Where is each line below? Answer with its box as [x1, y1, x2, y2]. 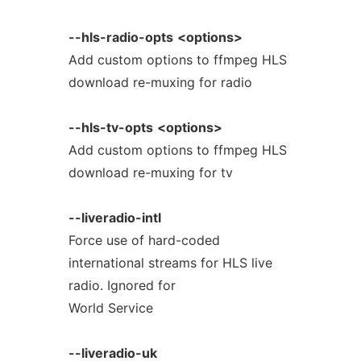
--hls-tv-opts [68, 119, 153, 135]
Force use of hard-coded [68, 232, 220, 248]
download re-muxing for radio [68, 74, 252, 90]
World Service [68, 300, 153, 316]
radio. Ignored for [68, 277, 176, 293]
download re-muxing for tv [68, 164, 233, 180]
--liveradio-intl [68, 210, 161, 226]
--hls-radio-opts [68, 29, 173, 45]
